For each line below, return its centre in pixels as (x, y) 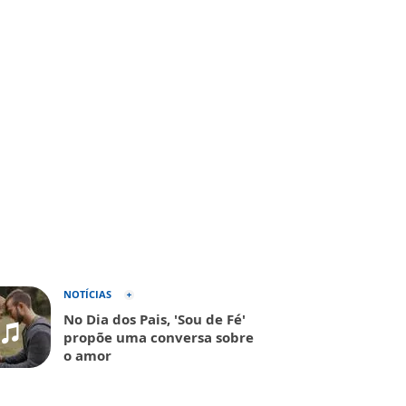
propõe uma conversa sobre (159, 337)
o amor (87, 355)
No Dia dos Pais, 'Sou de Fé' (155, 319)
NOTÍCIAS (87, 294)
